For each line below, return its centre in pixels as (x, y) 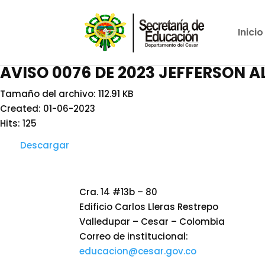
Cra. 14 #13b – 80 (119, 192)
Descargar (45, 145)
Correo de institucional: (134, 236)
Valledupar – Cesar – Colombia (152, 221)
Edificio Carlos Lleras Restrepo (149, 206)
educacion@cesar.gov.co (138, 251)
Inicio (250, 32)
